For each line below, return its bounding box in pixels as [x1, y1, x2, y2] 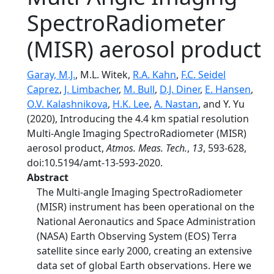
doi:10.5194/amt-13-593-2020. [27, 156, 163, 169]
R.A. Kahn [133, 68, 176, 81]
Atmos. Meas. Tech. [106, 141, 187, 155]
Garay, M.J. [27, 68, 75, 81]
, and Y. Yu [198, 97, 245, 111]
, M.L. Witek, [75, 68, 133, 81]
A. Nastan [154, 97, 198, 111]
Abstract [27, 171, 68, 184]
